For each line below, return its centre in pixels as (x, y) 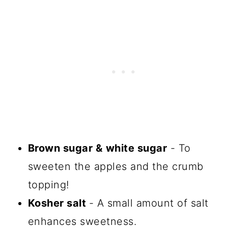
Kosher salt (58, 203)
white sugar (136, 148)
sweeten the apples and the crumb (116, 166)
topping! (48, 184)
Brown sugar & (65, 148)
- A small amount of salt (149, 203)
